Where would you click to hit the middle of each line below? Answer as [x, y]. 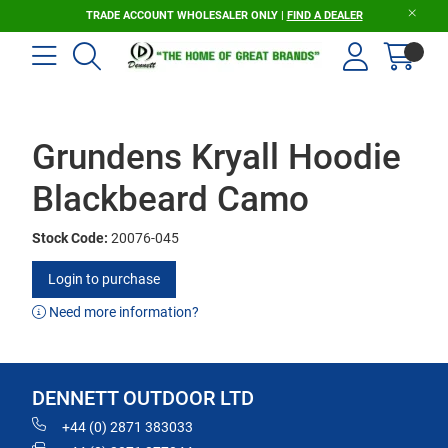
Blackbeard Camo [170, 199]
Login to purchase [104, 279]
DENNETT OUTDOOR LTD [143, 398]
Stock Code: [70, 238]
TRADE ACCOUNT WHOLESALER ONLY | [186, 15]
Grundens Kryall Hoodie [216, 157]
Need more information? [122, 312]
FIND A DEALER [324, 15]
